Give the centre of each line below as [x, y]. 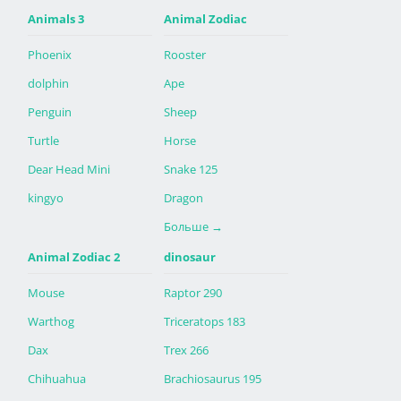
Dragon [183, 198]
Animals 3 [56, 19]
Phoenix [50, 55]
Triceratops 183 [205, 321]
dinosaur [190, 257]
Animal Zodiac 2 [74, 257]
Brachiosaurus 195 [213, 379]
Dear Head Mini [69, 169]
